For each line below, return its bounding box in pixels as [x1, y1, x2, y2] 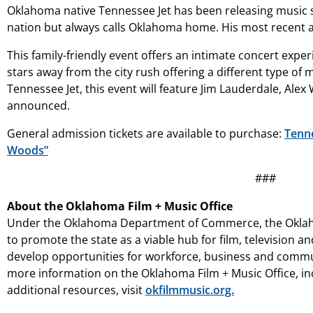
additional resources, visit [7, 282, 145, 298]
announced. [7, 97, 70, 113]
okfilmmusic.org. [145, 282, 234, 298]
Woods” [7, 142, 48, 158]
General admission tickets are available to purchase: [7, 125, 284, 141]
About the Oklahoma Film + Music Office [7, 198, 233, 214]
